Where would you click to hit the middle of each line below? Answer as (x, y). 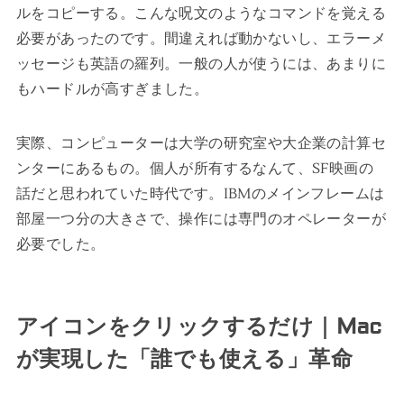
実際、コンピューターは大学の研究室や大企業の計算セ (201, 144)
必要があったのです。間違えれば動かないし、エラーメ (201, 39)
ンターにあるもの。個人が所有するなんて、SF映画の (194, 169)
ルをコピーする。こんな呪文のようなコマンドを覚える (201, 14)
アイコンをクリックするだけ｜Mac (199, 327)
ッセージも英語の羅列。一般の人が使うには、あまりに (201, 64)
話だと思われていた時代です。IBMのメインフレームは (200, 194)
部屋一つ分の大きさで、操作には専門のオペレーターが (201, 220)
